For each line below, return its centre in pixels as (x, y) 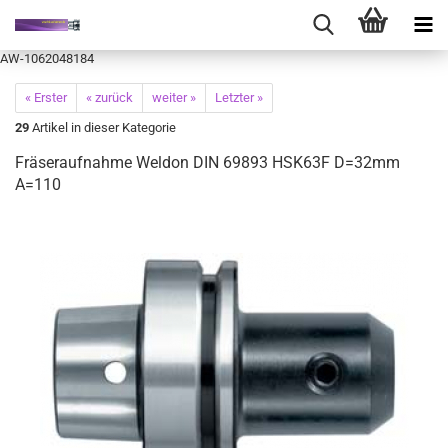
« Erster (46, 97)
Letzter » (239, 97)
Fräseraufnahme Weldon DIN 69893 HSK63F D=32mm (207, 162)
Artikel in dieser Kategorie (102, 127)
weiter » (174, 97)
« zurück (109, 97)
